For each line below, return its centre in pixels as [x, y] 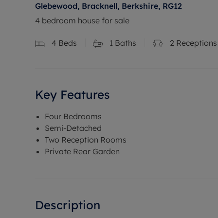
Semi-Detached [73, 128]
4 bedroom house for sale [82, 20]
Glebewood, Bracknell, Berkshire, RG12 [109, 6]
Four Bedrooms [73, 116]
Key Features [73, 94]
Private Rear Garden [82, 151]
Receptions [196, 43]
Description [68, 205]
